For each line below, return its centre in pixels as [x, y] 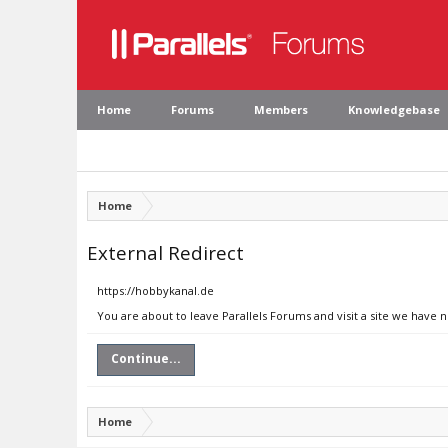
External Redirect [165, 252]
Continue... [146, 358]
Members [281, 109]
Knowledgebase [394, 109]
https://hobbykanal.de [155, 290]
